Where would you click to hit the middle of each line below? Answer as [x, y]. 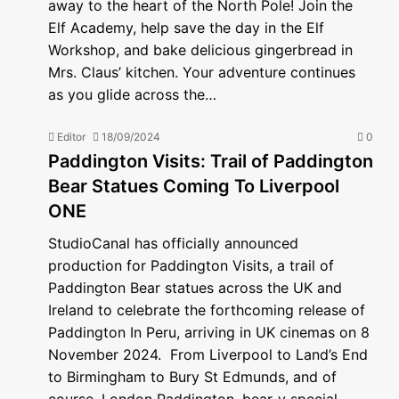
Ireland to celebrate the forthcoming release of [207, 310]
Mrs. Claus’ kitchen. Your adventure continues [202, 72]
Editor [71, 137]
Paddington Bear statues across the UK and [195, 288]
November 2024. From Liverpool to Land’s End [208, 354]
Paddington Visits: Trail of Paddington [211, 161]
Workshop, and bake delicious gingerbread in [200, 50]
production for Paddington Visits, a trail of [191, 265]
